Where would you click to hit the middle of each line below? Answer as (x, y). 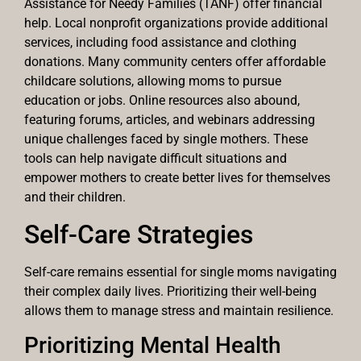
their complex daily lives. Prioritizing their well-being (170, 291)
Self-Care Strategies (139, 234)
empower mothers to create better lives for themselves (177, 178)
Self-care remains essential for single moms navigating (180, 272)
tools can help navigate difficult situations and (156, 159)
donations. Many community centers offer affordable (175, 62)
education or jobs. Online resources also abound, (162, 101)
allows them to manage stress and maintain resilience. (179, 310)
